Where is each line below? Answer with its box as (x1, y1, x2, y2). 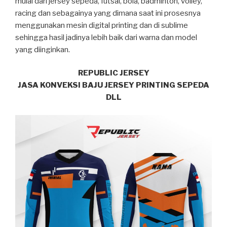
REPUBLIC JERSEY (78, 68, 149, 78)
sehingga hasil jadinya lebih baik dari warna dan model (15, 32, 197, 42)
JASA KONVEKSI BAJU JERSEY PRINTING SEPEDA (18, 81, 209, 90)
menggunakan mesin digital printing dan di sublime (15, 20, 188, 30)
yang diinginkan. (15, 45, 70, 54)
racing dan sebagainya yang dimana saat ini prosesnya (15, 8, 201, 18)
